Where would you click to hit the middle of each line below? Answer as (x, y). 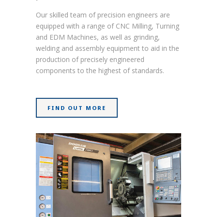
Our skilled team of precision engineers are (103, 15)
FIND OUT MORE (77, 108)
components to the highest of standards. (100, 70)
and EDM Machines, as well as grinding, (98, 37)
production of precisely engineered (90, 59)
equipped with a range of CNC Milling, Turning (108, 26)
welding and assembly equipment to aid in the (108, 48)
